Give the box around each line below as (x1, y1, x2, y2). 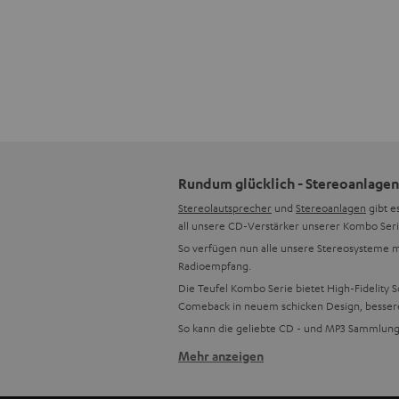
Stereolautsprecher (178, 199, 272, 215)
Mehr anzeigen (178, 346, 264, 364)
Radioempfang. (178, 257, 251, 273)
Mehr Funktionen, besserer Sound (178, 355, 396, 374)
